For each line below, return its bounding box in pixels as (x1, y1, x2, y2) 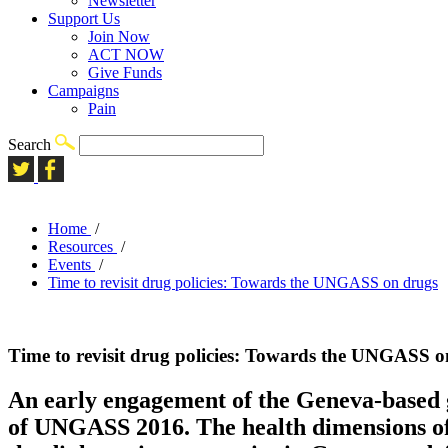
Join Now (88, 28, 150, 45)
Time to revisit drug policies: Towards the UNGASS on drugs (48, 274, 438, 291)
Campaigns (48, 82, 119, 99)
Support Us (48, 10, 120, 27)
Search (8, 136, 55, 153)
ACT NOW (88, 46, 164, 63)
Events (48, 256, 91, 273)
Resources (48, 238, 113, 255)
